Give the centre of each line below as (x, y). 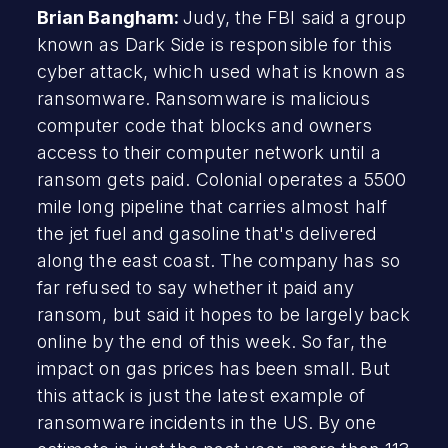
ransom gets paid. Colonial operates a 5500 (221, 179)
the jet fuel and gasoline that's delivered (206, 233)
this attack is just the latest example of (200, 395)
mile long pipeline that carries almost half (212, 206)
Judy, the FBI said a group (294, 17)
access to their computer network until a (208, 152)
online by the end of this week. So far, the (212, 341)
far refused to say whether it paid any (195, 287)
